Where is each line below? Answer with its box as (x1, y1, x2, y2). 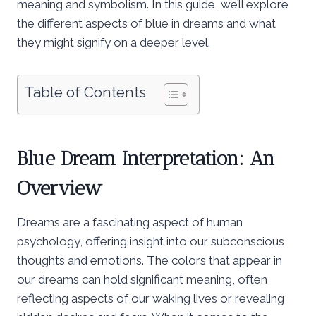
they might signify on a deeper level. (17, 35, 210, 49)
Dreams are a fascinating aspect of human (17, 214, 243, 229)
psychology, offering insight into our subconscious (17, 233, 284, 248)
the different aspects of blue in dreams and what (17, 16, 276, 30)
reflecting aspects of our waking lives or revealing (17, 291, 284, 305)
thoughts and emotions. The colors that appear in (17, 253, 282, 267)
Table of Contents (25, 83, 146, 101)
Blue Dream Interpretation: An (17, 146, 275, 170)
